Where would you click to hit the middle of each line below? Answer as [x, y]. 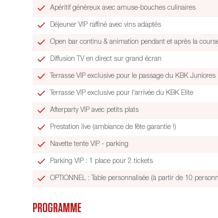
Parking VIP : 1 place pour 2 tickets [102, 161]
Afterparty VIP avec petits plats [95, 110]
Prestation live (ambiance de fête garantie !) [113, 127]
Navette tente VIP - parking [90, 144]
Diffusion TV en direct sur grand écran [106, 59]
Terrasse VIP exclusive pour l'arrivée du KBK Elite [122, 93]
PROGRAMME [57, 208]
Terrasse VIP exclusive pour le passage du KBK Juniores [133, 76]
